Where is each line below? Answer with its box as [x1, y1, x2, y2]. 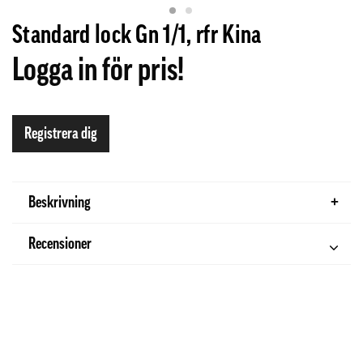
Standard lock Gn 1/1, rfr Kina [12, 21, 262, 48]
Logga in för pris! [12, 53, 184, 86]
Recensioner [28, 235, 92, 252]
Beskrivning [28, 194, 91, 211]
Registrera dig [24, 125, 97, 142]
